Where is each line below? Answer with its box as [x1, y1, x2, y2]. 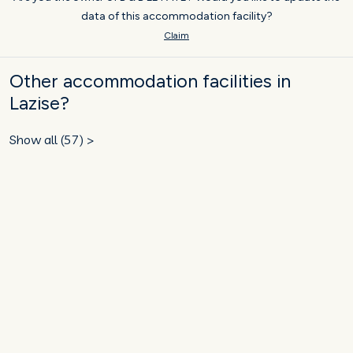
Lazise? [9, 92, 69, 115]
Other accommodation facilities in [9, 70, 291, 93]
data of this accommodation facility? [80, 9, 273, 24]
